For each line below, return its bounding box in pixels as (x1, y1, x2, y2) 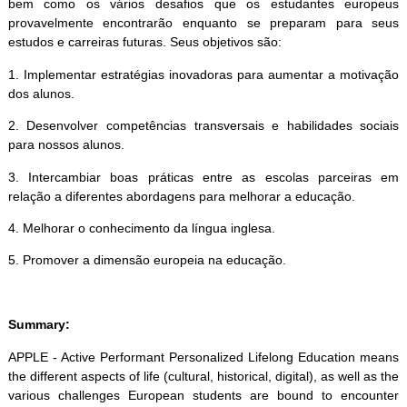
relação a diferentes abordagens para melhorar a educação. (7, 188, 355, 203)
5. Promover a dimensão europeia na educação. (7, 253, 286, 268)
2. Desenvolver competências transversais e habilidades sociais (7, 118, 400, 134)
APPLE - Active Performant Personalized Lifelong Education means (7, 349, 400, 364)
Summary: (7, 317, 70, 333)
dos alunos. (7, 85, 74, 101)
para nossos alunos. (7, 137, 124, 153)
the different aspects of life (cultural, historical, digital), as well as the (7, 368, 400, 383)
